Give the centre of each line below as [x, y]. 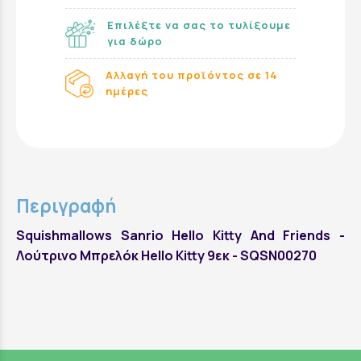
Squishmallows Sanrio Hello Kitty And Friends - [180, 236]
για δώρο [135, 41]
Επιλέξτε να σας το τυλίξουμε [199, 25]
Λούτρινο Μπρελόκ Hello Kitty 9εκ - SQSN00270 [166, 256]
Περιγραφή [66, 206]
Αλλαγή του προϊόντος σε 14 [192, 75]
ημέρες [127, 91]
